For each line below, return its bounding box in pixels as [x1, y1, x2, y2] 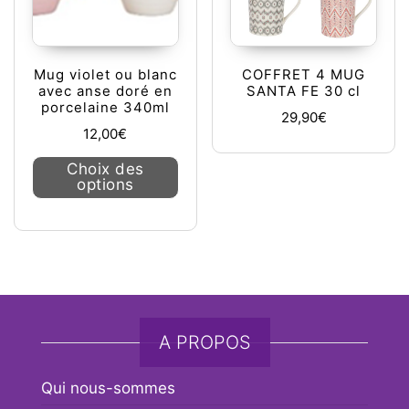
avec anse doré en [37, 82, 173, 100]
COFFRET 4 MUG [242, 66, 366, 84]
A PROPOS [158, 331, 251, 354]
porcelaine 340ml [40, 99, 170, 117]
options [77, 175, 134, 194]
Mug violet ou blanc [33, 66, 177, 84]
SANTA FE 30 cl [246, 82, 362, 100]
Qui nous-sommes [41, 379, 175, 398]
